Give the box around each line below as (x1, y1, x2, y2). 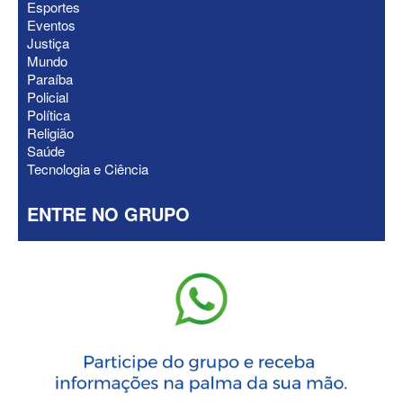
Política (27, 105, 70, 125)
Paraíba (27, 69, 73, 89)
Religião (27, 123, 74, 143)
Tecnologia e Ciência (27, 159, 148, 179)
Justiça (27, 33, 69, 53)
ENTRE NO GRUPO (27, 201, 190, 228)
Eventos (27, 15, 76, 35)
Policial (27, 87, 68, 107)
